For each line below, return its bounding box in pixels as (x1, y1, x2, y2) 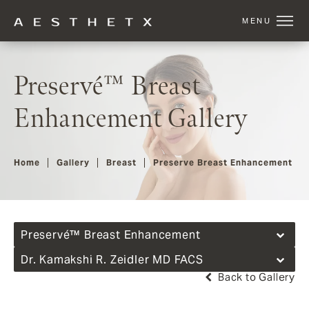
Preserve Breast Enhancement (153, 157, 292, 168)
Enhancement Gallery (14, 103, 248, 136)
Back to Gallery (215, 270, 295, 284)
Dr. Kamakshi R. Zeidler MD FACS (21, 252, 203, 268)
